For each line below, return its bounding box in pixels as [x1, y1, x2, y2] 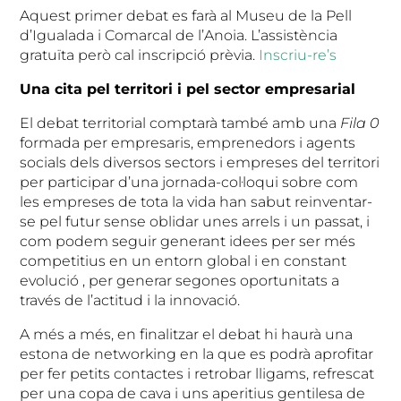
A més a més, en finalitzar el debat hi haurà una [20, 325, 354, 343]
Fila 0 [340, 114, 380, 132]
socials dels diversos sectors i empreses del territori [20, 153, 380, 171]
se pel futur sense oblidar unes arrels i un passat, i [20, 212, 371, 230]
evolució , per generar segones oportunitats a [20, 271, 340, 289]
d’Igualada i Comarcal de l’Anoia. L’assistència [20, 26, 338, 44]
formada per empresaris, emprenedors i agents [20, 133, 356, 151]
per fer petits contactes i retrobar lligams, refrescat [20, 364, 375, 382]
